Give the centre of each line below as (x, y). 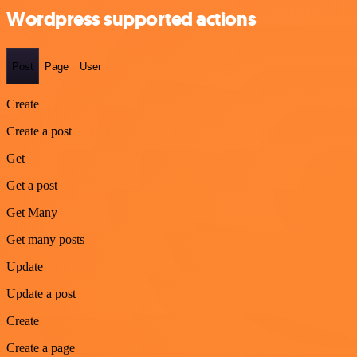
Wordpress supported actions (131, 20)
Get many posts (45, 239)
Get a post (32, 185)
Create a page (41, 348)
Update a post (41, 294)
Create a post (39, 131)
